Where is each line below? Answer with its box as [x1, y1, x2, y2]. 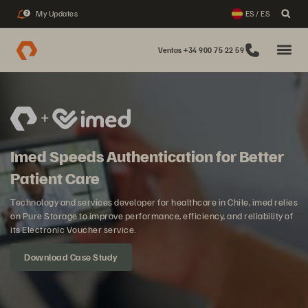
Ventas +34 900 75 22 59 [157, 45, 244, 54]
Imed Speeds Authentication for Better [10, 145, 284, 166]
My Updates [36, 8, 78, 19]
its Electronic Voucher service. [10, 223, 136, 235]
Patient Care [10, 167, 100, 188]
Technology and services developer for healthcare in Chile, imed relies [10, 196, 298, 208]
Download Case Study [24, 251, 118, 263]
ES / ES [245, 8, 269, 19]
